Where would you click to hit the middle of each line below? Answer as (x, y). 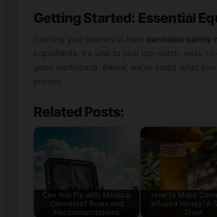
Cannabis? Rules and (87, 204)
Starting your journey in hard (90, 39)
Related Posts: (79, 112)
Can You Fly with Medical (87, 195)
